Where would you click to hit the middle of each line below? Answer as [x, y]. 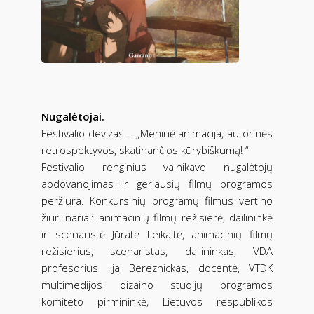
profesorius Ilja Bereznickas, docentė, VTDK [157, 267]
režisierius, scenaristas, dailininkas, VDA [157, 251]
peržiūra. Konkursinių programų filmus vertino [157, 200]
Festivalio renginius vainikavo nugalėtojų [157, 166]
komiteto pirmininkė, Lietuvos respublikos [157, 301]
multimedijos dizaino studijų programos [157, 284]
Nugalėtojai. [73, 116]
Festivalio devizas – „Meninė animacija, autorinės [157, 133]
